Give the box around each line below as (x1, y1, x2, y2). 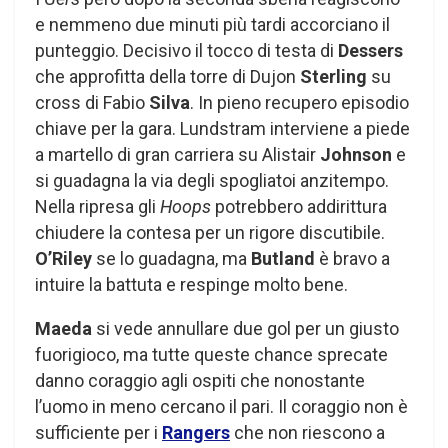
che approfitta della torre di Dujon (35, 65, 300, 87)
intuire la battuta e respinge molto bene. (35, 273, 348, 295)
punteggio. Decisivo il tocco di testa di (35, 39, 338, 61)
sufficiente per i (35, 421, 162, 443)
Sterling (300, 65, 367, 87)
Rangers (162, 421, 230, 443)
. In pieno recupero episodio (190, 91, 409, 113)
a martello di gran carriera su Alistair (35, 143, 320, 165)
